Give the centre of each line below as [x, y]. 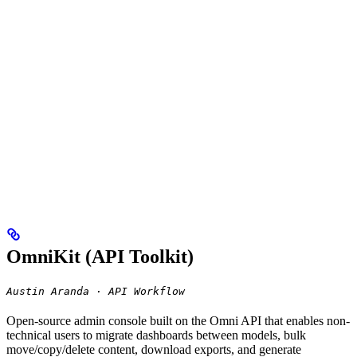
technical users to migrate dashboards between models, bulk [156, 335]
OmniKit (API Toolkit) [100, 256]
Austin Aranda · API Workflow [96, 291]
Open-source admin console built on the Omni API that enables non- [178, 320]
